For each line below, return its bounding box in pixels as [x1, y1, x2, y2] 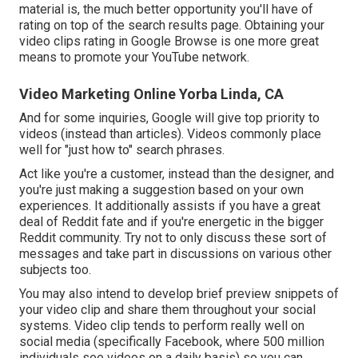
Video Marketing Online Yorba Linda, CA [19, 85, 284, 102]
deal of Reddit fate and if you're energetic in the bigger [19, 213, 324, 229]
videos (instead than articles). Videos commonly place [19, 125, 321, 141]
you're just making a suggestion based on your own [19, 181, 304, 197]
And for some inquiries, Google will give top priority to [19, 109, 320, 125]
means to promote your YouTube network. [19, 49, 249, 65]
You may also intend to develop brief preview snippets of [19, 285, 339, 301]
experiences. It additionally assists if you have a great [19, 197, 320, 213]
